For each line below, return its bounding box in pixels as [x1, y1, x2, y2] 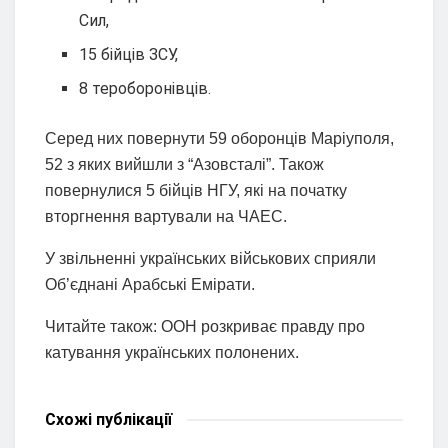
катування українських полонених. [45, 344, 299, 362]
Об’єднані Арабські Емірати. [45, 276, 255, 294]
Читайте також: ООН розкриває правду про [45, 318, 365, 336]
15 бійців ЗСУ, [79, 45, 179, 65]
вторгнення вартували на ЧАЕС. [45, 208, 287, 226]
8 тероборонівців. [79, 79, 212, 99]
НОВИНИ [61, 434, 107, 446]
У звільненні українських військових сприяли [45, 250, 376, 268]
